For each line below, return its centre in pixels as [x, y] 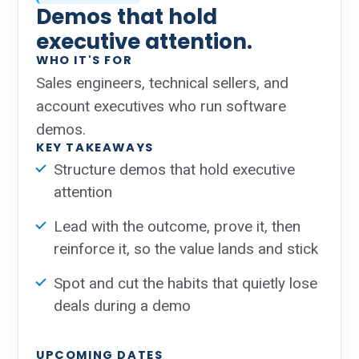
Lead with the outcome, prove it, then [177, 226]
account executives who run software [161, 106]
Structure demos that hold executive [174, 169]
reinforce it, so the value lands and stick [186, 249]
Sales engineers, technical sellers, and [162, 83]
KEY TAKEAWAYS [95, 147]
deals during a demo [122, 306]
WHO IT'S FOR [85, 60]
